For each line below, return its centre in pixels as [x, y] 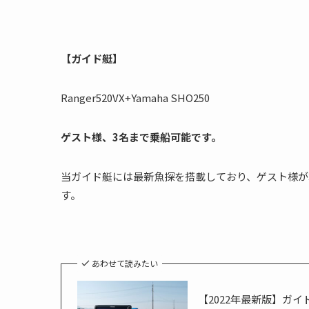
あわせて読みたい [125, 263]
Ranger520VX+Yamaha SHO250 [135, 98]
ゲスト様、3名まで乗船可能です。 [141, 137]
